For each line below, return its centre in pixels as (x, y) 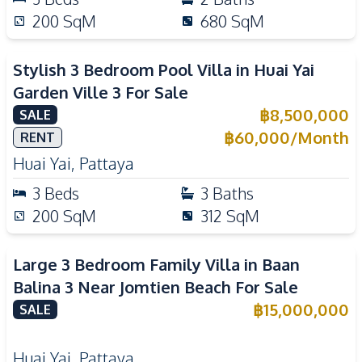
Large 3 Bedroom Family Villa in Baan (156, 264)
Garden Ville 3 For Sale (101, 92)
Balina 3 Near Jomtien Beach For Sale (156, 287)
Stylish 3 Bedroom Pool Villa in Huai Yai (164, 69)
